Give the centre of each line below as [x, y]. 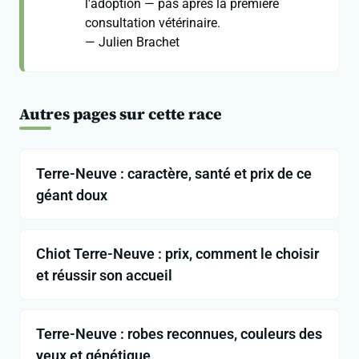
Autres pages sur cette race [121, 114]
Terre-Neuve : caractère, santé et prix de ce [174, 174]
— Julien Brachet [132, 42]
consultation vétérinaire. [153, 23]
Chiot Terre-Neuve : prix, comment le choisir [177, 254]
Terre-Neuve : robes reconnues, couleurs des [179, 334]
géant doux [72, 196]
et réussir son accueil [104, 276]
